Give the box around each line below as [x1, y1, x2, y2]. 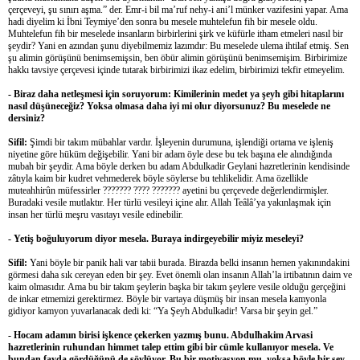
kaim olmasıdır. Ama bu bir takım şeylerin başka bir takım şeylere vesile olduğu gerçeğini [8, 280, 346, 292]
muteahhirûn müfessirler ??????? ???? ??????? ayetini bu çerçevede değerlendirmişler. [8, 184, 329, 196]
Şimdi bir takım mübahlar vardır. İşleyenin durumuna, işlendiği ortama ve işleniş [27, 136, 333, 148]
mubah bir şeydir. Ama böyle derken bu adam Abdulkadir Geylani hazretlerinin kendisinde [8, 160, 350, 172]
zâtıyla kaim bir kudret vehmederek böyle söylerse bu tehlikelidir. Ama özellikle [8, 172, 308, 184]
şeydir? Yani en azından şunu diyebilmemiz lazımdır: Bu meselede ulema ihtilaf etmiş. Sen [8, 39, 349, 51]
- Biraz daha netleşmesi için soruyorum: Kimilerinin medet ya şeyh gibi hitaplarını [8, 88, 344, 100]
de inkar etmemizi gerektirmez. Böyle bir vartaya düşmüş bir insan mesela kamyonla [8, 292, 326, 305]
